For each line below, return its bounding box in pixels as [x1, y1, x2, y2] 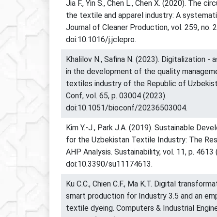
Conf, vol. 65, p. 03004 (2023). [66, 91, 167, 100]
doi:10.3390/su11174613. [66, 159, 153, 169]
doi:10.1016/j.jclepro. [66, 34, 136, 44]
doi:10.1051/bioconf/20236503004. [66, 103, 187, 112]
